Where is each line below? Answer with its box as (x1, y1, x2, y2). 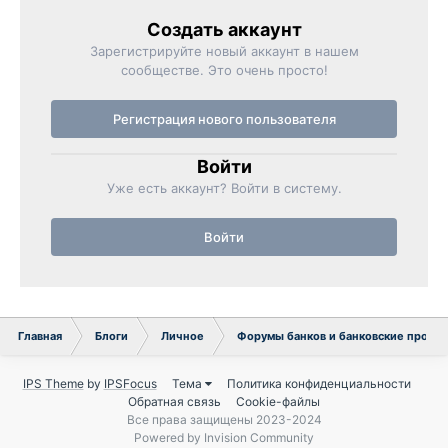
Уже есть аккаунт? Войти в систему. (106, 180, 342, 197)
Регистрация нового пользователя (112, 111, 336, 128)
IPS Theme (22, 376, 84, 392)
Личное (161, 329, 204, 344)
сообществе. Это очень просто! (120, 62, 328, 79)
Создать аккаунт (146, 19, 302, 41)
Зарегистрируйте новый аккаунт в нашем (89, 43, 359, 60)
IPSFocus (103, 376, 157, 392)
